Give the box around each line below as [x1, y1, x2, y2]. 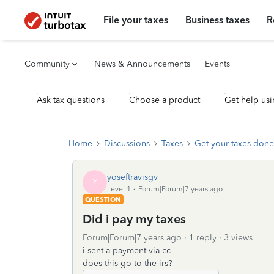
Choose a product [129, 95, 200, 105]
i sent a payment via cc [83, 245, 171, 256]
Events [205, 59, 230, 69]
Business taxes [185, 14, 250, 26]
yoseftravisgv [107, 171, 158, 182]
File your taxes [103, 14, 169, 26]
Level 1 [107, 184, 131, 193]
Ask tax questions [37, 95, 105, 105]
